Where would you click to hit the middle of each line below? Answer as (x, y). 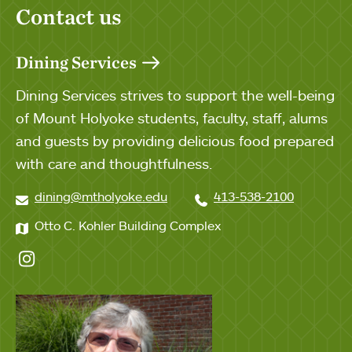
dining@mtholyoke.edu (101, 196)
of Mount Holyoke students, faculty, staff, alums (172, 118)
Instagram (58, 258)
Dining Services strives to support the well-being (175, 95)
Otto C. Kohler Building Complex (128, 225)
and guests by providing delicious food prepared (175, 141)
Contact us (69, 16)
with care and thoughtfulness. (114, 163)
